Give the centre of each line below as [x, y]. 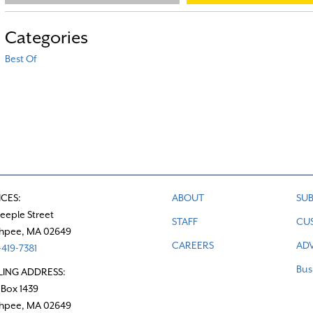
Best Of [20, 58]
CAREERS [192, 246]
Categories [46, 37]
